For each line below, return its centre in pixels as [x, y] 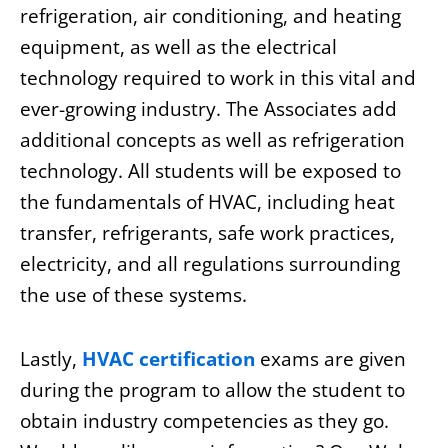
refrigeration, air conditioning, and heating [210, 16]
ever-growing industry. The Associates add [208, 109]
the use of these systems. [133, 295]
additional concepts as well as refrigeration [212, 140]
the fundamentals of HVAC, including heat [207, 202]
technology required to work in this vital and [218, 78]
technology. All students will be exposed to [210, 171]
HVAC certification [168, 359]
